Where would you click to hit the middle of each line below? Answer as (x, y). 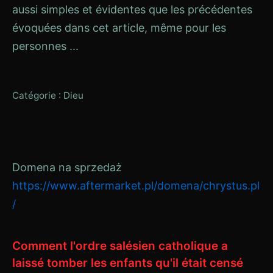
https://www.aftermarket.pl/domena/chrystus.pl (136, 185)
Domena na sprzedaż (67, 167)
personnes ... (45, 46)
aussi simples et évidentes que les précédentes (132, 10)
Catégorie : (38, 95)
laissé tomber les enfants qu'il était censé (128, 263)
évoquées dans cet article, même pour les (119, 28)
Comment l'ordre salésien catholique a (120, 246)
